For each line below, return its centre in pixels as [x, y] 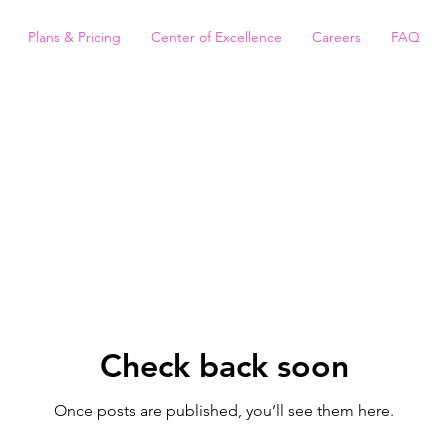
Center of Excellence [216, 37]
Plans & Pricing [74, 37]
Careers [336, 37]
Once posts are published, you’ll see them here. [224, 410]
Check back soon [224, 364]
